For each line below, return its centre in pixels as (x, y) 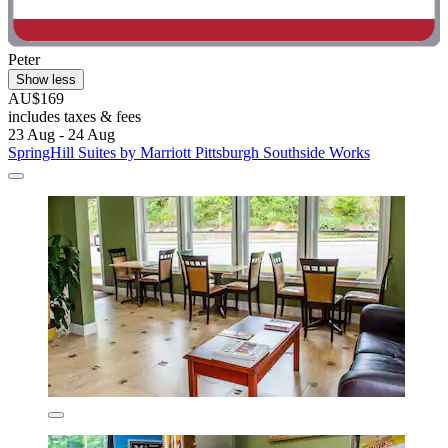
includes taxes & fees (74, 116)
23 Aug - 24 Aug (61, 134)
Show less (46, 79)
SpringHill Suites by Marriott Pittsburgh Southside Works (189, 152)
